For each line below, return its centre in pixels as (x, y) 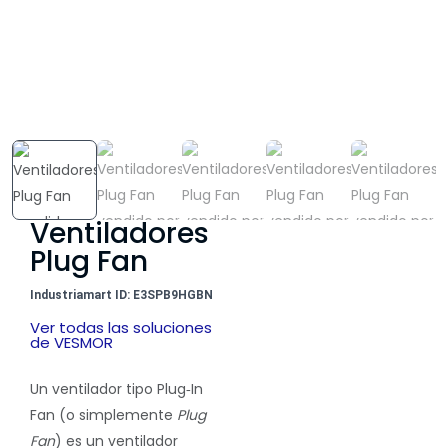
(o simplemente (116, 415)
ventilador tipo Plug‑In (127, 389)
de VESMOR (71, 342)
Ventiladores (119, 233)
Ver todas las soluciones (121, 327)
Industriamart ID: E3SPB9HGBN (121, 295)
